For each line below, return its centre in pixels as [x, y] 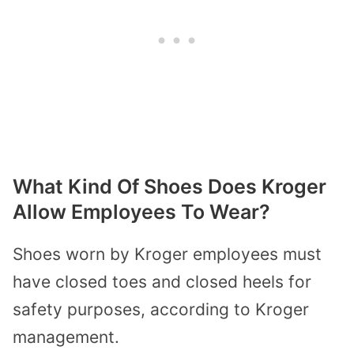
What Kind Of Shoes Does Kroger [169, 187]
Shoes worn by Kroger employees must [167, 254]
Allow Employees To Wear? [141, 212]
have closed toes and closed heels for [162, 282]
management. [66, 337]
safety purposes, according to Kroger [161, 310]
